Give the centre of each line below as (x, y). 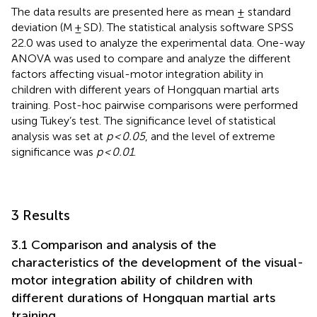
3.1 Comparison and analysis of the (114, 244)
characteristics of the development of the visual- (157, 262)
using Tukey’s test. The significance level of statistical (144, 120)
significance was (54, 151)
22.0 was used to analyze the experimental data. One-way (158, 42)
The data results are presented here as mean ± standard (151, 11)
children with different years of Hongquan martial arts (145, 89)
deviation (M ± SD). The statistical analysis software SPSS (152, 27)
